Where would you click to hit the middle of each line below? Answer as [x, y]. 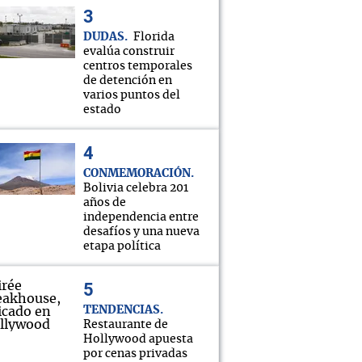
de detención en [128, 81]
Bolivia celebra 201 [136, 188]
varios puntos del [132, 95]
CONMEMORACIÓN [137, 174]
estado [102, 110]
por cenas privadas [135, 354]
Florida [154, 37]
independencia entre [141, 217]
